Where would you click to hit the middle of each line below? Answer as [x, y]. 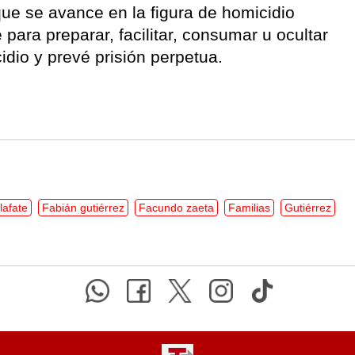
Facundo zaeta [176, 207]
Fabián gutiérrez [83, 207]
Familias [249, 207]
